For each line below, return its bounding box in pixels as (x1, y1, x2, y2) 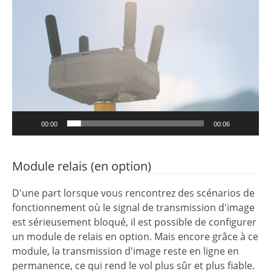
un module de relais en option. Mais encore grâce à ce (12, 230, 258, 244)
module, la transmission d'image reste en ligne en (12, 244, 239, 258)
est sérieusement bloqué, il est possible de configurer (12, 215, 256, 229)
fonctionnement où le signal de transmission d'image (12, 201, 255, 215)
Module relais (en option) (12, 158, 151, 175)
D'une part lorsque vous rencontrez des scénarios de (12, 186, 255, 200)
